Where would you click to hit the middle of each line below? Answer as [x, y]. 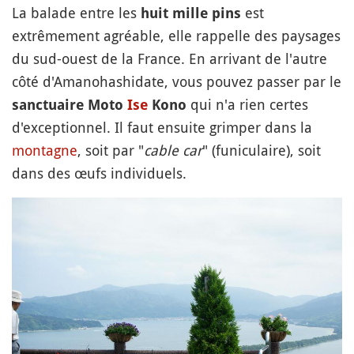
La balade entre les [76, 12]
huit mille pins [191, 13]
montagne [45, 150]
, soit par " [111, 150]
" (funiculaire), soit [262, 150]
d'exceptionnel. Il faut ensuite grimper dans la [162, 127]
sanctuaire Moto [70, 104]
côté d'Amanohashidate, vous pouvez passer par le [177, 81]
